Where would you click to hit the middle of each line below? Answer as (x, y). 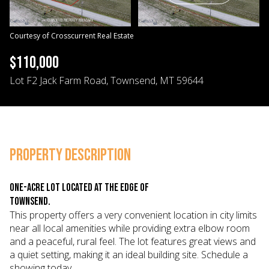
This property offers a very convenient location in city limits (133, 215)
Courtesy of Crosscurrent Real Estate (72, 36)
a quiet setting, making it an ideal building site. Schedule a (129, 255)
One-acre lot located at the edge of (79, 188)
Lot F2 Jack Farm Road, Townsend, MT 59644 (107, 80)
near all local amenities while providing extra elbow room (130, 228)
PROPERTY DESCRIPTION (70, 155)
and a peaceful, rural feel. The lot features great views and (133, 241)
